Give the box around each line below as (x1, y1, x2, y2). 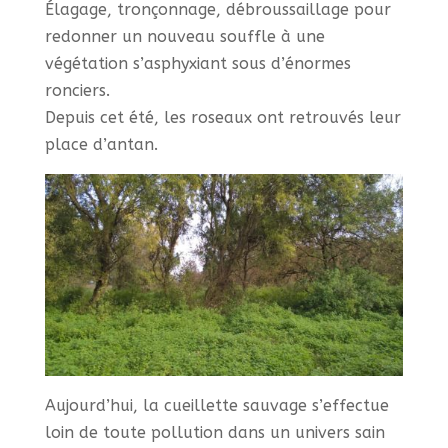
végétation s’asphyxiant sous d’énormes (44, 54, 351, 74)
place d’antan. (44, 135, 158, 155)
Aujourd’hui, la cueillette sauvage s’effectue (44, 396, 389, 416)
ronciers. (44, 81, 110, 101)
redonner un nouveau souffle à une (44, 27, 325, 47)
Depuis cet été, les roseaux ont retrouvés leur (44, 108, 401, 128)
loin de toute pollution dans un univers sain (44, 423, 385, 443)
